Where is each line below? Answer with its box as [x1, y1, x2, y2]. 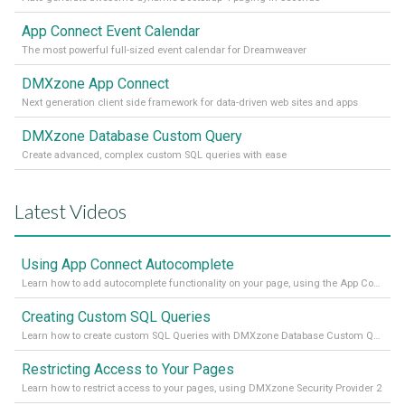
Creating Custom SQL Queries [22, 307, 211, 325]
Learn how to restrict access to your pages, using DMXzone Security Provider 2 [22, 381, 381, 394]
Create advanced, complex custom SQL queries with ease [22, 148, 287, 161]
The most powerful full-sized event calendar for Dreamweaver [22, 43, 306, 56]
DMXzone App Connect [22, 74, 169, 92]
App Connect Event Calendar [22, 22, 200, 40]
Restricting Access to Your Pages [22, 360, 234, 378]
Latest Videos [14, 198, 127, 223]
